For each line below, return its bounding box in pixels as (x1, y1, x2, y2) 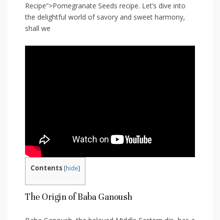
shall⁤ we (25, 24, 51, 33)
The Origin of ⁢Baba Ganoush (25, 192, 132, 203)
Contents (30, 163, 62, 172)
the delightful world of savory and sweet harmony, (25, 12, 185, 22)
